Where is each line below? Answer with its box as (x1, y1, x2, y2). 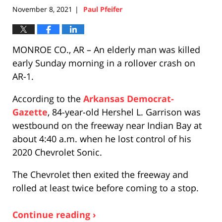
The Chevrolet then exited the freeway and (12, 168, 188, 180)
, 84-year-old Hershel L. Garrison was (48, 106, 201, 118)
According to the (12, 92, 83, 105)
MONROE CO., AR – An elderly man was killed (12, 43, 200, 55)
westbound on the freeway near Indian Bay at (12, 119, 202, 131)
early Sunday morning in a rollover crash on (12, 56, 195, 69)
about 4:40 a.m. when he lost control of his (12, 132, 191, 145)
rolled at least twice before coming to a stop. (12, 181, 199, 194)
